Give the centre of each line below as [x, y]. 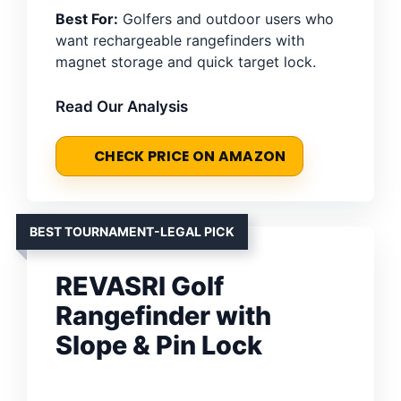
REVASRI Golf [140, 286]
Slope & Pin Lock [159, 345]
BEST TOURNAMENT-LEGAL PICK [132, 231]
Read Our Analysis [122, 106]
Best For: [87, 18]
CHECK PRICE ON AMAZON [190, 156]
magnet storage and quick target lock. [186, 61]
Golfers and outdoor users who [226, 18]
